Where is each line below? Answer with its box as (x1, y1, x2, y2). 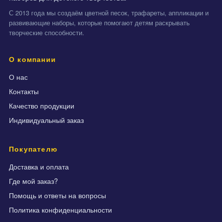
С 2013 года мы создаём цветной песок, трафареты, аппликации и (9, 8, 209, 17)
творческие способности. (9, 28, 84, 37)
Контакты (9, 86, 39, 96)
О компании (9, 54, 56, 64)
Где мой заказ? (9, 176, 58, 186)
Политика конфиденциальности (9, 205, 112, 215)
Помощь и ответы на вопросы (9, 190, 106, 200)
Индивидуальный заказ (9, 115, 84, 125)
